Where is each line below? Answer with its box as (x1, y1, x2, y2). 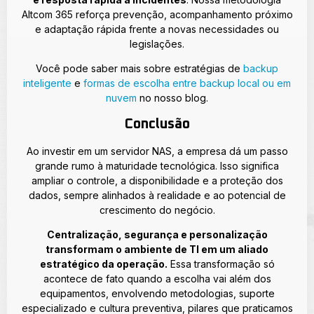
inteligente (23, 77, 71, 90)
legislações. (130, 37, 184, 50)
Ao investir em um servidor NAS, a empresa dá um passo (26, 144, 288, 157)
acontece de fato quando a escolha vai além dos (43, 272, 271, 285)
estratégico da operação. (39, 257, 168, 270)
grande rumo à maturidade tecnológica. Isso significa (35, 159, 279, 172)
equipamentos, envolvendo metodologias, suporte (39, 287, 275, 299)
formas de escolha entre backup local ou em (83, 77, 291, 90)
